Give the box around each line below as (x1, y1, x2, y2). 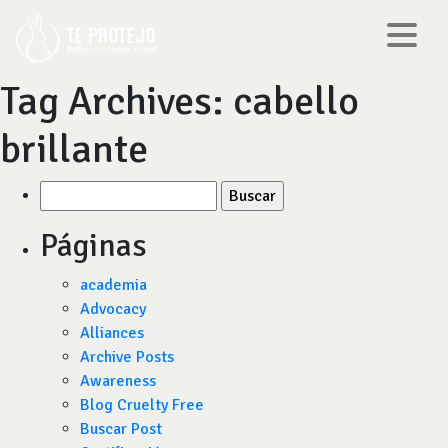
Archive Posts (80, 347, 174, 367)
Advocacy (80, 299, 146, 319)
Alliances (80, 323, 144, 343)
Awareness (80, 371, 156, 391)
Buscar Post (80, 419, 162, 439)
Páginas (40, 226, 147, 265)
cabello (233, 76, 359, 126)
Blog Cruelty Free (80, 395, 204, 415)
